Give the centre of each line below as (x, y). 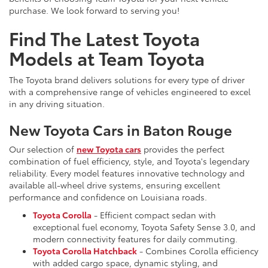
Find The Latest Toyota (104, 38)
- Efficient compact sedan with (154, 214)
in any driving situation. (57, 103)
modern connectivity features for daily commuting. (135, 238)
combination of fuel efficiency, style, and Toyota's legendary (129, 161)
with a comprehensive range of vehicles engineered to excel (130, 91)
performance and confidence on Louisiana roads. (108, 197)
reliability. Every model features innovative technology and (127, 173)
